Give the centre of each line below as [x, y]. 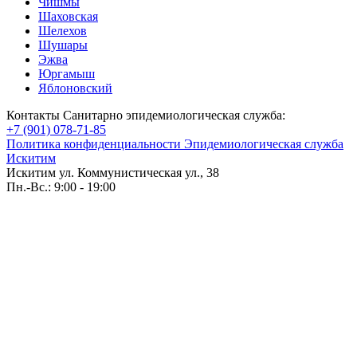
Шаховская [68, 17]
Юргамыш [67, 74]
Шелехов [63, 31]
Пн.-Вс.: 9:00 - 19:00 [61, 187]
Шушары [63, 45]
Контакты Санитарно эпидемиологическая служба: [146, 116]
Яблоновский [75, 88]
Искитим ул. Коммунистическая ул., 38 [113, 173]
